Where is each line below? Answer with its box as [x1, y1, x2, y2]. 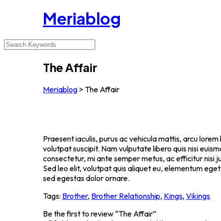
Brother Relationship [91, 190, 160, 201]
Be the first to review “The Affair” [43, 208, 156, 219]
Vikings [186, 190, 210, 201]
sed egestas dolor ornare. [43, 173, 130, 183]
